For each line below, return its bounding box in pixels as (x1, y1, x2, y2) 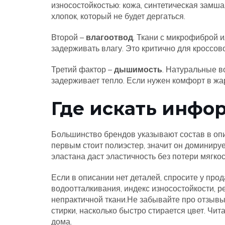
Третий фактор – (51, 64, 114, 74)
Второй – (51, 32, 86, 42)
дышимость (114, 64, 162, 74)
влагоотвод (86, 32, 133, 42)
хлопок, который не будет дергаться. (51, 11, 185, 21)
